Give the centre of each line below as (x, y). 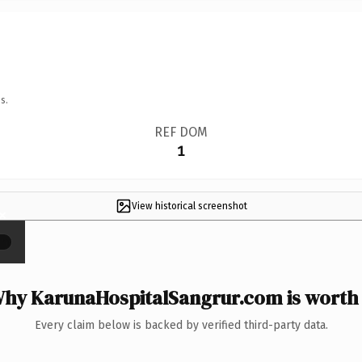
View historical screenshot (189, 206)
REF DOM (181, 132)
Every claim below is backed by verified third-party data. (181, 325)
